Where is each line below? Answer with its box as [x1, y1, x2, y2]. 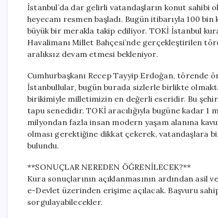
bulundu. [27, 141, 59, 150]
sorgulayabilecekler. [27, 197, 103, 207]
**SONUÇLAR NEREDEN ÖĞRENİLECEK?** [27, 162, 191, 172]
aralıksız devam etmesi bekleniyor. [27, 49, 158, 59]
